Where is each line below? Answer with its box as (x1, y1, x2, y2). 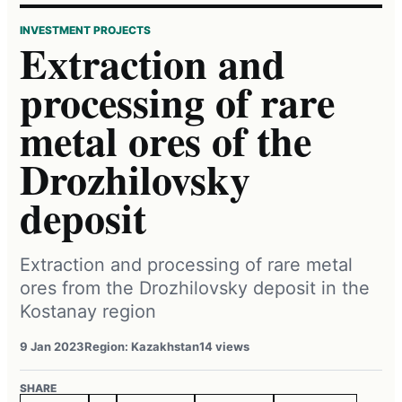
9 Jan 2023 (20, 338, 84, 354)
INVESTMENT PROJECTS (20, 22, 151, 37)
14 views (199, 338, 249, 354)
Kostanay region (20, 300, 156, 322)
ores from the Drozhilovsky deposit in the (20, 276, 370, 299)
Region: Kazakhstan (84, 338, 199, 354)
